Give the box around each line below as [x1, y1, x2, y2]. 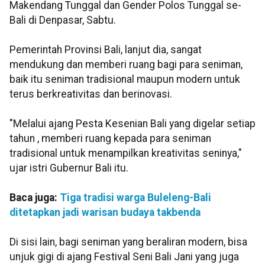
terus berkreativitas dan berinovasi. [9, 88, 172, 101]
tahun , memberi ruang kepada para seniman [9, 132, 211, 145]
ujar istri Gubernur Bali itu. [9, 162, 128, 174]
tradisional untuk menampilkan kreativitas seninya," [9, 147, 242, 160]
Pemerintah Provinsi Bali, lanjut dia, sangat [9, 44, 202, 56]
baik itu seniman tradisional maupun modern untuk [9, 73, 240, 86]
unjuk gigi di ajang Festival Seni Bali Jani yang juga [9, 251, 239, 263]
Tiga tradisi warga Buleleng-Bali [60, 192, 211, 204]
